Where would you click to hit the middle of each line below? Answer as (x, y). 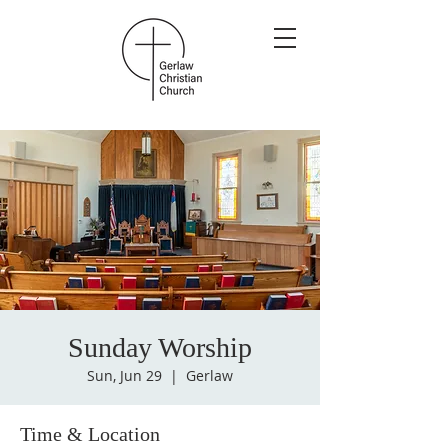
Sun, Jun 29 (124, 375)
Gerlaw (209, 375)
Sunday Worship (160, 347)
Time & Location (90, 434)
